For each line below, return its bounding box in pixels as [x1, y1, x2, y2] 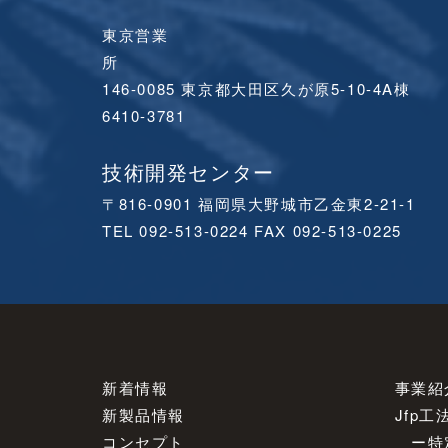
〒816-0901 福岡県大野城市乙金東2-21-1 [102, 192, 416, 214]
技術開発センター [102, 156, 275, 186]
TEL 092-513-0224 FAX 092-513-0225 [102, 219, 402, 241]
